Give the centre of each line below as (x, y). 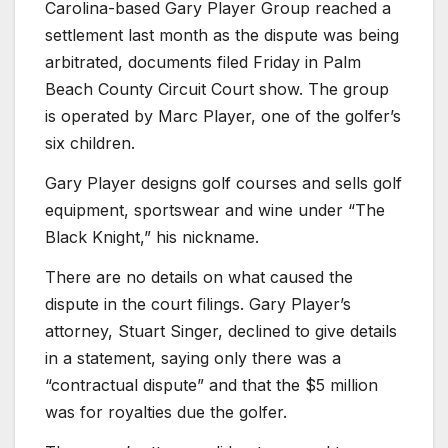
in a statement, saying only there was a (193, 357)
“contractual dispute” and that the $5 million (211, 384)
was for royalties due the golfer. (166, 411)
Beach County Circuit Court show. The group (217, 89)
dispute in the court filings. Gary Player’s (198, 303)
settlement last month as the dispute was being (222, 35)
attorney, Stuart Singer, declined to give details (221, 330)
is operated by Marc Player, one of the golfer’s (223, 116)
